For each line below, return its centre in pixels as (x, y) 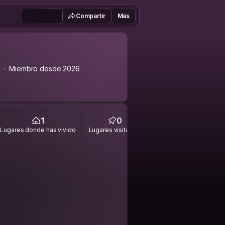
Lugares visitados (115, 130)
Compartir (91, 16)
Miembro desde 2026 (44, 69)
